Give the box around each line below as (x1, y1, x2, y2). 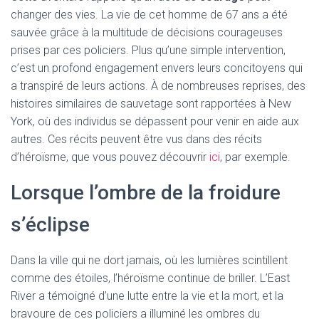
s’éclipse (11, 213, 90, 236)
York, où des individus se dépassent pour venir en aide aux (11, 115, 299, 128)
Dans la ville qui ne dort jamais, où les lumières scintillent (11, 253, 288, 267)
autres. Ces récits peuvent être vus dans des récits (11, 132, 262, 146)
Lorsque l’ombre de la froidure (11, 181, 281, 204)
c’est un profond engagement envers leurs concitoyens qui (11, 61, 303, 75)
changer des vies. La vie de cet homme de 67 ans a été (11, 8, 288, 21)
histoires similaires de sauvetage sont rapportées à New (11, 97, 291, 110)
